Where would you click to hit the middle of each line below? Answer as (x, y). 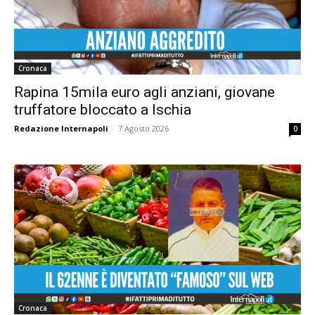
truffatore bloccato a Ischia (103, 109)
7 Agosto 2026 (143, 128)
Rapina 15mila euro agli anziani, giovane (144, 92)
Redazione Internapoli (61, 128)
